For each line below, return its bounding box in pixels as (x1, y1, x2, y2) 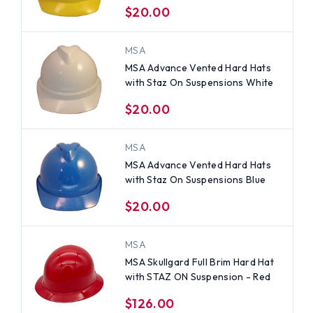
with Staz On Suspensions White (124, 75, 274, 89)
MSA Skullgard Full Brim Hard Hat (124, 255, 274, 268)
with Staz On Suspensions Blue (124, 173, 266, 186)
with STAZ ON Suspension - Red (124, 270, 271, 283)
